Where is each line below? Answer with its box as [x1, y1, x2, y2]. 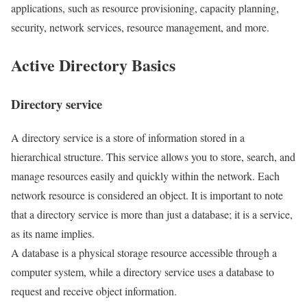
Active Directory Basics [11, 53, 175, 77]
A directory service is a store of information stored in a [11, 130, 245, 145]
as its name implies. [11, 226, 95, 241]
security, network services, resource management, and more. [11, 20, 269, 35]
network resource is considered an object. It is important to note [11, 188, 283, 202]
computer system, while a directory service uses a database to [11, 265, 274, 279]
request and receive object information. [11, 284, 177, 298]
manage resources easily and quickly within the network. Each [11, 169, 280, 183]
